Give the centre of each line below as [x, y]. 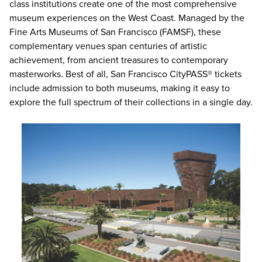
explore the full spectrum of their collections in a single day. [131, 102]
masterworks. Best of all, [60, 74]
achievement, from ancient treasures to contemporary [119, 60]
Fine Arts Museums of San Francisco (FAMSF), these [115, 32]
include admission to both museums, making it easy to [120, 88]
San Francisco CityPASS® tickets [176, 74]
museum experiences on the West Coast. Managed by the [127, 18]
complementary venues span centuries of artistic [108, 46]
